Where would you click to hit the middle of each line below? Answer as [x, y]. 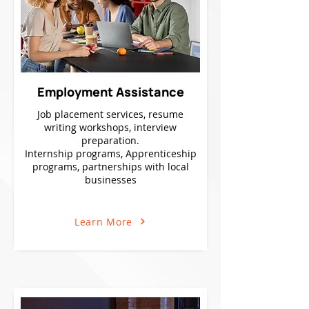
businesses [110, 180]
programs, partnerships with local [110, 167]
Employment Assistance [110, 92]
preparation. [110, 140]
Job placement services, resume [110, 114]
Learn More [103, 221]
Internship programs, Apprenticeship [110, 153]
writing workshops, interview [110, 127]
